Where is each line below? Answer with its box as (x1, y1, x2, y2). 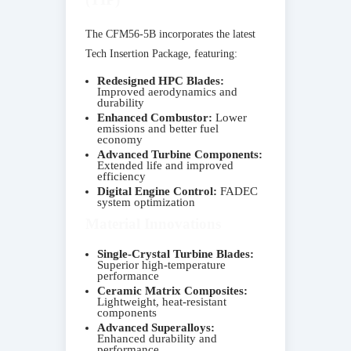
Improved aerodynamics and (97, 85, 237, 98)
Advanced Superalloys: (97, 320, 215, 334)
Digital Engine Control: (97, 184, 217, 197)
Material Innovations (85, 215, 221, 232)
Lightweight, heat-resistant (97, 295, 226, 308)
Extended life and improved (97, 158, 233, 172)
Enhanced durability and (97, 331, 217, 345)
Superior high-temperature (97, 258, 226, 271)
